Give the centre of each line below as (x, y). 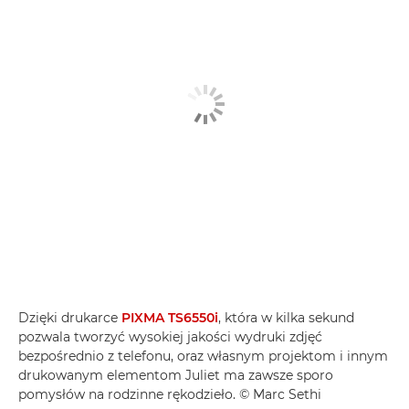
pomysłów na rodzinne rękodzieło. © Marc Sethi (170, 395)
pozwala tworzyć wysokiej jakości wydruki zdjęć (170, 337)
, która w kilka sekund (286, 318)
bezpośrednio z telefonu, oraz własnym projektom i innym (203, 357)
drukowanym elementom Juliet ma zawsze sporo (176, 376)
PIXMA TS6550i (170, 318)
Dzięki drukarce (70, 318)
